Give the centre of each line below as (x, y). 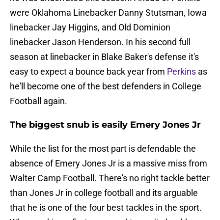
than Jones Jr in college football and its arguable (104, 193)
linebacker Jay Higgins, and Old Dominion (90, 27)
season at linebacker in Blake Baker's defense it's (104, 57)
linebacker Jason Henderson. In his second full (100, 42)
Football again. (39, 101)
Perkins (181, 72)
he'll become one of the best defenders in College (106, 86)
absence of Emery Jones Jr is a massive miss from (109, 164)
